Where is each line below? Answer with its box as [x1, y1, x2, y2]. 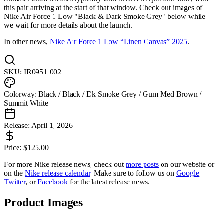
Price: [4, 144, 23, 152]
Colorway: [4, 90, 38, 99]
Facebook [37, 178, 68, 186]
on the [4, 169, 23, 178]
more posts [126, 160, 159, 169]
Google [176, 169, 199, 178]
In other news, [4, 37, 50, 46]
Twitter [4, 178, 25, 186]
